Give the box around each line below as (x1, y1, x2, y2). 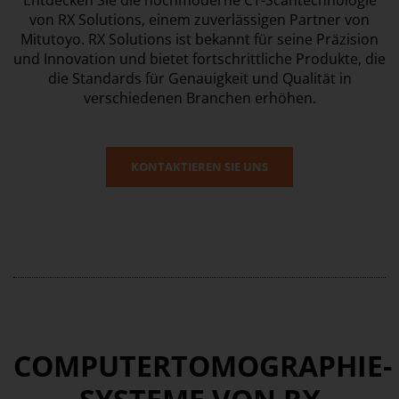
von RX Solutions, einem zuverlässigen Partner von (29, 10, 370, 29)
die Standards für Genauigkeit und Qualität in (47, 69, 352, 88)
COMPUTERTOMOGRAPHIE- (13, 346, 392, 385)
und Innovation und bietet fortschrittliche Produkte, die (13, 49, 386, 69)
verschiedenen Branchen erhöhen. (83, 88, 316, 108)
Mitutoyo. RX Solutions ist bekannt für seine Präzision (20, 29, 379, 49)
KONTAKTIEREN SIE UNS (131, 159, 268, 175)
